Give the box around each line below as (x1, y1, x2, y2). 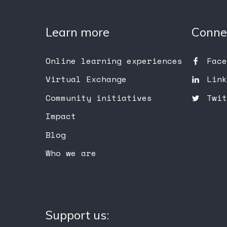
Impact (45, 110, 76, 123)
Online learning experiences (45, 55, 182, 67)
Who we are (45, 146, 96, 159)
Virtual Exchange (45, 73, 127, 86)
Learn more (45, 24, 109, 40)
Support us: (45, 207, 109, 222)
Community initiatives (45, 91, 152, 104)
